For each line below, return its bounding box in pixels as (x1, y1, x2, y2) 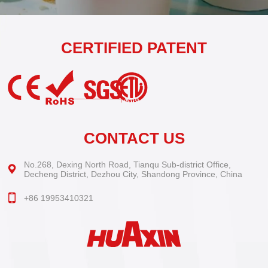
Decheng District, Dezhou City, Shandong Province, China (24, 169, 242, 179)
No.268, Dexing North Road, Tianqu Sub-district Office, (24, 159, 231, 169)
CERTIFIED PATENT (61, 38, 207, 57)
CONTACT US (83, 129, 185, 147)
